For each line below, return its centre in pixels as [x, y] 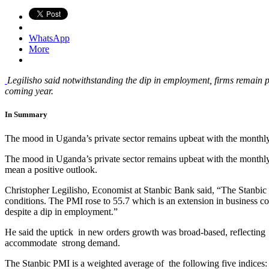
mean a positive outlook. [51, 169]
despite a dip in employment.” [61, 211]
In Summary [26, 115]
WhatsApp [49, 38]
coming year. [29, 91]
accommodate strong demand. [62, 243]
